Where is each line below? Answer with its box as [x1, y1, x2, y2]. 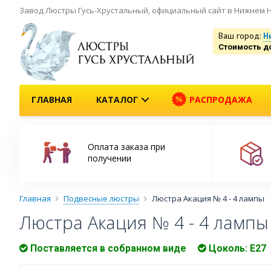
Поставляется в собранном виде [28, 243, 186, 255]
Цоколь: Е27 [206, 243, 266, 255]
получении [87, 152, 131, 165]
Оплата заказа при [87, 141, 165, 153]
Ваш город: [218, 30, 263, 41]
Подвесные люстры [64, 193, 139, 204]
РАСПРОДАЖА [187, 93, 252, 105]
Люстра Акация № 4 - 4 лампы [152, 193, 264, 204]
